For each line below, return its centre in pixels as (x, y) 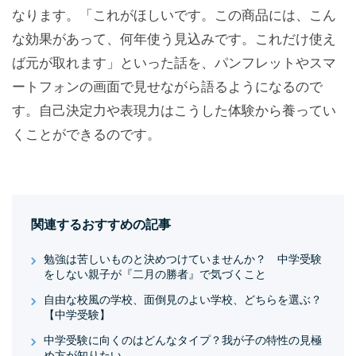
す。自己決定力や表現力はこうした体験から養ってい (174, 110)
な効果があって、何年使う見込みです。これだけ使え (174, 39)
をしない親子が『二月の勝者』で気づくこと (155, 274)
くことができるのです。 (86, 134)
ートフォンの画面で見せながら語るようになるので (167, 87)
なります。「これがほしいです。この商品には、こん (174, 15)
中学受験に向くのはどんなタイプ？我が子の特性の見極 (182, 340)
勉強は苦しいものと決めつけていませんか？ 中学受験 (182, 259)
